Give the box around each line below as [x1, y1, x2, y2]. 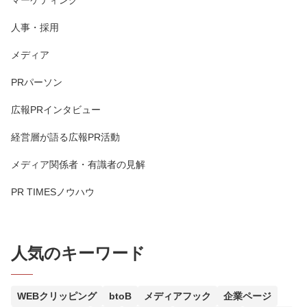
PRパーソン [11, 77, 62, 88]
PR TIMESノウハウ [11, 186, 95, 197]
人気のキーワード [11, 244, 145, 262]
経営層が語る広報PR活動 [11, 132, 120, 143]
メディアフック [144, 291, 211, 302]
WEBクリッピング [17, 291, 97, 302]
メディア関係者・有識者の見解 [11, 159, 145, 170]
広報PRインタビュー [11, 104, 101, 115]
